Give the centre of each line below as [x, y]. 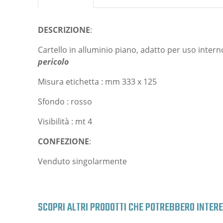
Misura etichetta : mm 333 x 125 [97, 81]
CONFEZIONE [63, 141]
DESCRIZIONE [64, 30]
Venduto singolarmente [82, 161]
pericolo [53, 61]
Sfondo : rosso [65, 101]
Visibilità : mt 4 [65, 121]
